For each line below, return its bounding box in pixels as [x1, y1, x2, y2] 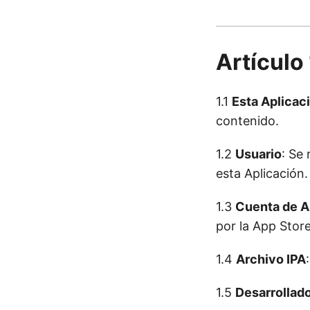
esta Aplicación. [216, 166, 308, 181]
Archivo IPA [236, 252, 306, 267]
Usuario [235, 147, 282, 162]
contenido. [216, 113, 279, 129]
